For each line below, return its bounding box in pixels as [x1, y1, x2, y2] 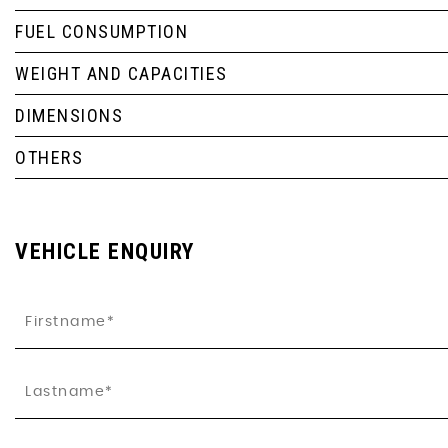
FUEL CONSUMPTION [15, 21, 188, 42]
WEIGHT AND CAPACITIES [15, 63, 228, 84]
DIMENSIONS [15, 105, 123, 126]
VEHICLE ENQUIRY [15, 239, 195, 264]
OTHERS [15, 147, 83, 168]
